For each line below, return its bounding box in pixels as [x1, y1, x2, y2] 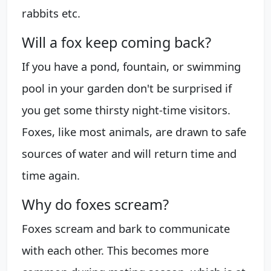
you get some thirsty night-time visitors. [22, 102, 230, 117]
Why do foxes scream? [22, 194, 169, 214]
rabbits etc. [22, 5, 80, 21]
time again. [22, 167, 80, 183]
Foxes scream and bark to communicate [22, 220, 230, 236]
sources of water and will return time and [22, 145, 237, 161]
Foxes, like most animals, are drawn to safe [22, 123, 246, 139]
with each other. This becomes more [22, 242, 209, 258]
